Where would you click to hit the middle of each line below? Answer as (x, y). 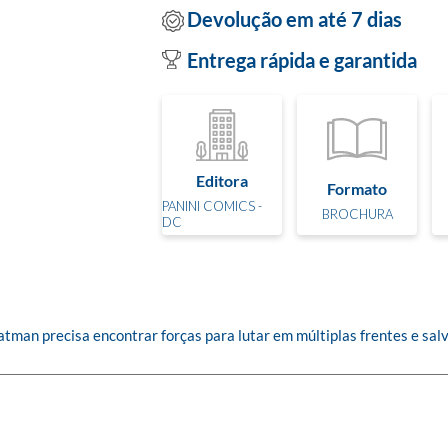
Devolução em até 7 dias (294, 18)
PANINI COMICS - (212, 205)
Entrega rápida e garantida (302, 60)
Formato (357, 188)
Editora (222, 180)
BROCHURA (357, 213)
